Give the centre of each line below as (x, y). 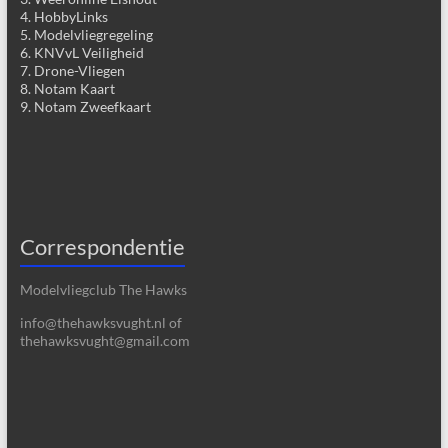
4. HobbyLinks (63, 17)
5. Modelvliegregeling (86, 35)
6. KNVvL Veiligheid (81, 53)
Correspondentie (102, 247)
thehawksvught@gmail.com (104, 341)
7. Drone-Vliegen (72, 71)
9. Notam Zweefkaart (85, 107)
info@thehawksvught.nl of (100, 323)
